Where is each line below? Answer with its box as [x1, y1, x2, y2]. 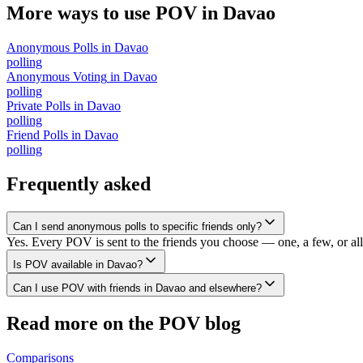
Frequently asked [6, 173, 151, 194]
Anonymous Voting [6, 69, 107, 83]
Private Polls [6, 98, 70, 113]
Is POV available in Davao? [13, 258, 143, 271]
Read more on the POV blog [6, 312, 241, 334]
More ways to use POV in [6, 2, 223, 23]
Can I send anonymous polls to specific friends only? [13, 220, 262, 233]
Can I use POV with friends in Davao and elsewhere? [13, 281, 262, 294]
